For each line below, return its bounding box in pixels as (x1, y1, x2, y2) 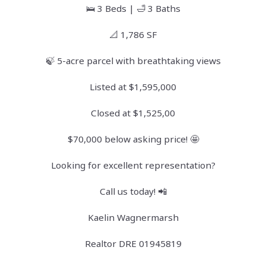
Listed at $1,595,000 (90, 81, 176, 93)
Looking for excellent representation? (50, 159, 216, 172)
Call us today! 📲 (99, 185, 167, 198)
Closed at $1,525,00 (91, 107, 175, 119)
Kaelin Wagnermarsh (87, 211, 179, 224)
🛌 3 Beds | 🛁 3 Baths (85, 2, 180, 15)
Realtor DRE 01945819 (84, 237, 182, 250)
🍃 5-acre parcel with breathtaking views (45, 55, 221, 67)
